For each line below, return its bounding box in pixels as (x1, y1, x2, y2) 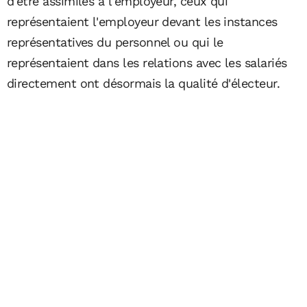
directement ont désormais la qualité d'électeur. (7, 76, 280, 90)
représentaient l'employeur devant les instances (7, 14, 278, 29)
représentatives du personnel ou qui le (7, 35, 223, 49)
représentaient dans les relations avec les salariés (7, 56, 287, 70)
